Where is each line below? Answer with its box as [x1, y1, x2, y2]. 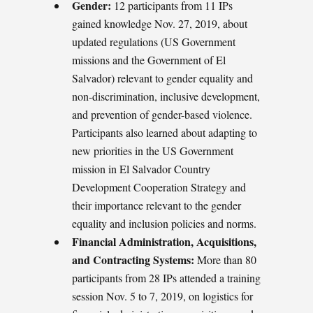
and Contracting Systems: [72, 251, 194, 268]
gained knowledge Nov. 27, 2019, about [72, 15, 247, 31]
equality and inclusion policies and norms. [72, 215, 256, 231]
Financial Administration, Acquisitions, [72, 233, 256, 249]
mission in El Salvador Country [72, 161, 210, 176]
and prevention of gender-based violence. [72, 106, 252, 122]
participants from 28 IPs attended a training [72, 270, 261, 285]
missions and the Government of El [72, 52, 226, 67]
